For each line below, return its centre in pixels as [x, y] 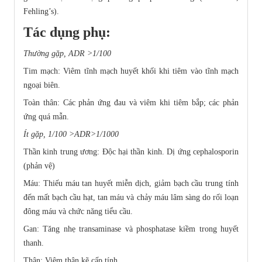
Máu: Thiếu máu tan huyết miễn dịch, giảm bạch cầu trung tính [131, 184]
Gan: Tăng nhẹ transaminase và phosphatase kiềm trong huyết [131, 229]
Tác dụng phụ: [67, 32]
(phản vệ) [39, 166]
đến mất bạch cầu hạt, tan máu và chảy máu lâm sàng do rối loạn [131, 198]
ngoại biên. [42, 85]
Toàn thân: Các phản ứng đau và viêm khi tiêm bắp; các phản [131, 103]
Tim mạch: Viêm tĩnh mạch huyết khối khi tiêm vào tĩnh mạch [131, 71]
